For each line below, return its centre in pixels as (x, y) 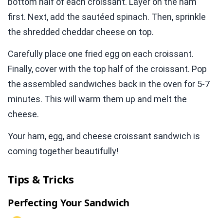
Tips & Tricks (41, 179)
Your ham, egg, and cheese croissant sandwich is (104, 136)
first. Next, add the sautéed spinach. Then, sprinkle (107, 17)
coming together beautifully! (63, 151)
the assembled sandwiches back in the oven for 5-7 (109, 84)
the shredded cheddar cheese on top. (81, 32)
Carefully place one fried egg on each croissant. (101, 54)
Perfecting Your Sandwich (69, 203)
